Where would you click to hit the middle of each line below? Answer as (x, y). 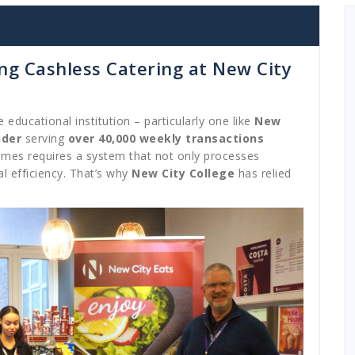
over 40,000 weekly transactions (166, 138)
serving (45, 138)
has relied (263, 173)
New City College (183, 173)
